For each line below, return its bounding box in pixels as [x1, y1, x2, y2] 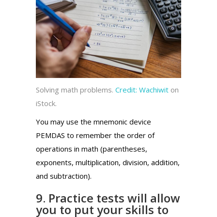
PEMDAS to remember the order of [36, 130, 155, 140]
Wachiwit [137, 84, 169, 94]
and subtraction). [36, 170, 92, 181]
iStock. [36, 98, 57, 108]
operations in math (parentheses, [36, 143, 147, 154]
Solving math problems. [36, 84, 115, 94]
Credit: [115, 84, 137, 94]
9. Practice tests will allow [36, 189, 180, 206]
